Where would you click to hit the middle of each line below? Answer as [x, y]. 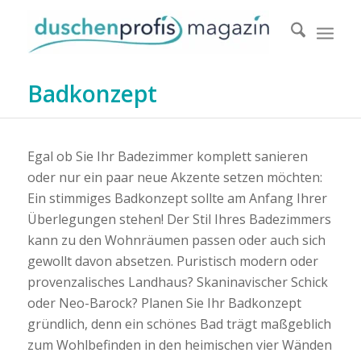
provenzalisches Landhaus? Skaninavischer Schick [177, 282]
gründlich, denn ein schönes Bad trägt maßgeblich [179, 324]
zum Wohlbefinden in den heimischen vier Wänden [179, 344]
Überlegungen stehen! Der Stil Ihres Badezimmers [179, 219]
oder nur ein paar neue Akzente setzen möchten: [174, 177]
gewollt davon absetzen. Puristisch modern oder [172, 261]
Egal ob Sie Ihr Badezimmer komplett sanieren [167, 156]
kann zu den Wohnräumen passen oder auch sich [176, 240]
